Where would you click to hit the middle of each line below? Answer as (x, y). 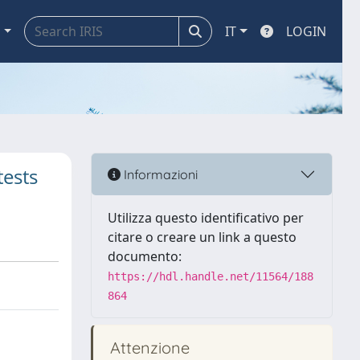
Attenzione (148, 348)
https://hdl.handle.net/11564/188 (211, 276)
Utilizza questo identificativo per (206, 218)
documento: (145, 256)
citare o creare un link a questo (202, 237)
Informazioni (159, 174)
